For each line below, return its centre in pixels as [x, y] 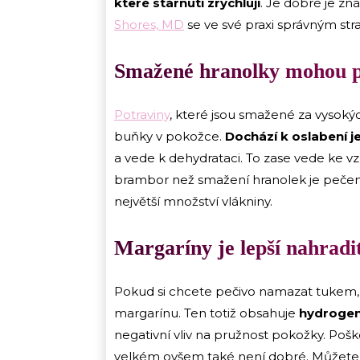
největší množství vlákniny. [193, 202]
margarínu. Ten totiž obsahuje [207, 313]
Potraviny [142, 115]
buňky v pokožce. [170, 137]
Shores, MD [149, 25]
